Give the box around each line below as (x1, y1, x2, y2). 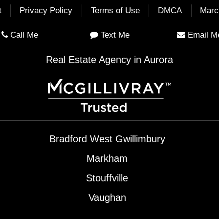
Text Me (100, 30, 130, 40)
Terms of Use (90, 6, 140, 16)
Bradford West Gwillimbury (49, 133, 165, 144)
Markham (87, 153, 128, 164)
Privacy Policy (20, 6, 73, 16)
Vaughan (88, 192, 126, 203)
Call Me (10, 30, 38, 40)
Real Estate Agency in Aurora (46, 54, 173, 65)
